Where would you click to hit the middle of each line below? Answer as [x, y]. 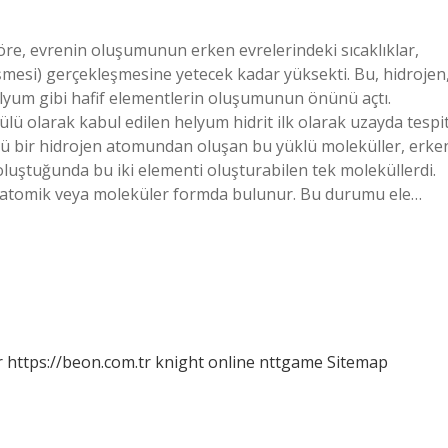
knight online [205, 362]
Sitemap [357, 362]
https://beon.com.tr [79, 362]
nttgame [291, 362]
